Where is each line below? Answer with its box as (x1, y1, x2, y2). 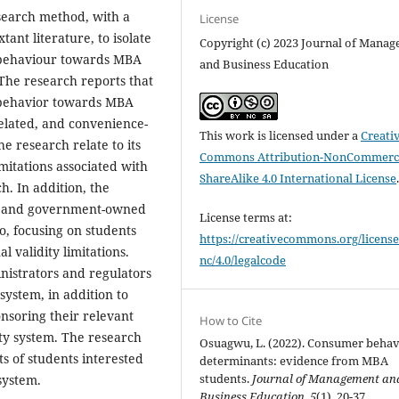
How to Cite (199, 312, 263, 329)
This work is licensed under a (199, 126, 362, 143)
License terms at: (199, 208, 293, 225)
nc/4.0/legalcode (199, 251, 287, 268)
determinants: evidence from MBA (199, 352, 389, 369)
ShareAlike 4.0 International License (199, 169, 397, 186)
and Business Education (199, 55, 330, 72)
